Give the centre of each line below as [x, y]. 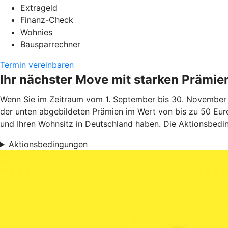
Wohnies [36, 32]
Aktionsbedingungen [48, 144]
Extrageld [39, 8]
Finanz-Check [47, 20]
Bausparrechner [50, 45]
